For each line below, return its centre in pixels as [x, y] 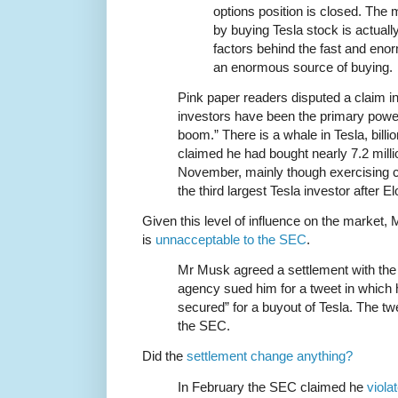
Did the [164, 356]
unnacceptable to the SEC [231, 240]
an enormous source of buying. [303, 67]
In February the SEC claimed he [272, 386]
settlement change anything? [270, 356]
